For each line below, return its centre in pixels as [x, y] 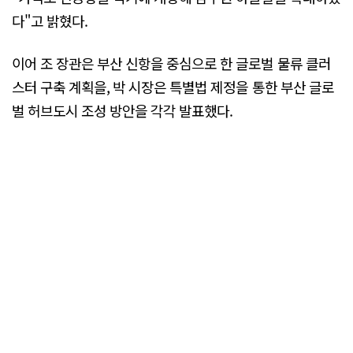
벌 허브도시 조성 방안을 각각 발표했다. [123, 110]
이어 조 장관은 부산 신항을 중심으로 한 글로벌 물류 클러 [171, 63]
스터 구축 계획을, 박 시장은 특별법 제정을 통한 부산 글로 [173, 86]
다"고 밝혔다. [50, 21]
